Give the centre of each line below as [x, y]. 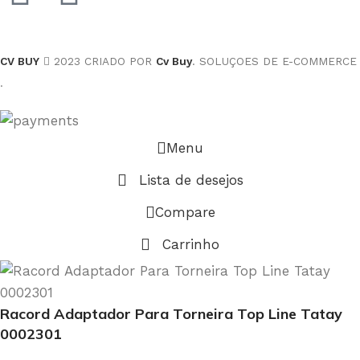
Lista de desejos [191, 180]
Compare [185, 212]
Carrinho [191, 244]
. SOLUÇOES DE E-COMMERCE [274, 61]
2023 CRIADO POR [103, 61]
